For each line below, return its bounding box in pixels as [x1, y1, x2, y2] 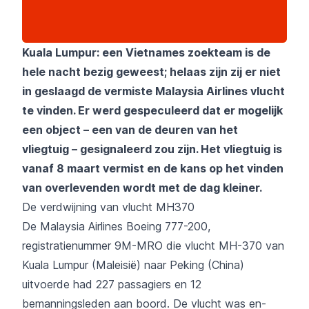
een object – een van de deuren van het [22, 122, 238, 137]
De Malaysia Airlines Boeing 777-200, [22, 219, 210, 233]
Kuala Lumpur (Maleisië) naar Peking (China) [22, 257, 244, 272]
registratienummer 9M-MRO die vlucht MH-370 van [22, 238, 284, 252]
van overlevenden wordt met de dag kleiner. [22, 180, 262, 195]
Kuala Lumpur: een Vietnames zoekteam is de [22, 45, 270, 59]
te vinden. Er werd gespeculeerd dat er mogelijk [22, 103, 283, 117]
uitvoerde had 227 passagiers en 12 [22, 277, 201, 291]
